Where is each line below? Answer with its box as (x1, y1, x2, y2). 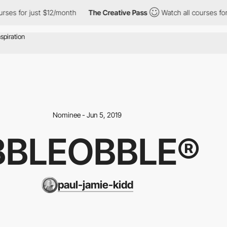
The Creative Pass (80, 8, 139, 17)
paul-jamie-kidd (57, 178, 133, 191)
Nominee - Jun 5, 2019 (53, 110, 122, 119)
